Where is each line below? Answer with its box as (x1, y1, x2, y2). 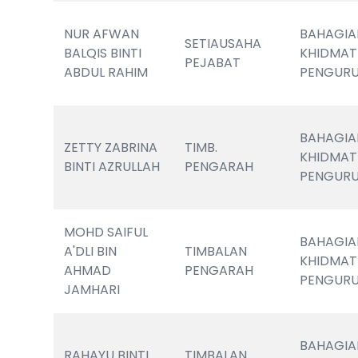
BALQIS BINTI (64, 44, 142, 62)
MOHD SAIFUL (64, 223, 149, 241)
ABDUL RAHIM (64, 63, 149, 82)
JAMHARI (64, 280, 121, 299)
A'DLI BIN (64, 242, 117, 261)
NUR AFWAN (64, 25, 140, 43)
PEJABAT (185, 54, 241, 72)
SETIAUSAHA (185, 34, 262, 53)
